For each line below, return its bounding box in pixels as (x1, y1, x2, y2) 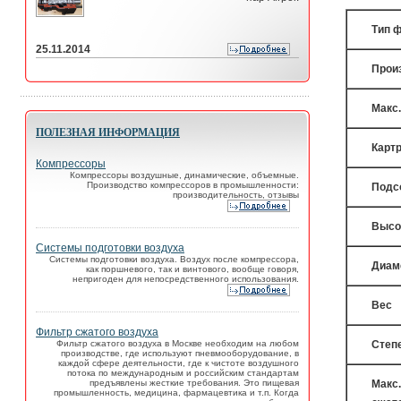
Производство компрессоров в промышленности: (87, 180, 299, 190)
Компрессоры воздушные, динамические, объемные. (70, 170, 299, 180)
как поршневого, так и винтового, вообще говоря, (86, 264, 299, 274)
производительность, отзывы (173, 190, 299, 200)
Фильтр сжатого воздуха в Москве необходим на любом (56, 338, 299, 348)
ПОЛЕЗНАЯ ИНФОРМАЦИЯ (36, 126, 180, 139)
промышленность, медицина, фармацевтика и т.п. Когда (54, 388, 299, 397)
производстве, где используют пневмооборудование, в (61, 348, 299, 358)
